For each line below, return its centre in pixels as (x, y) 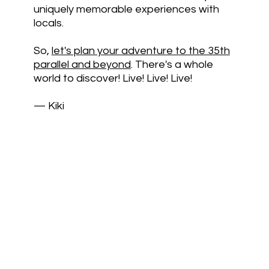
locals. (48, 23)
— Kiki (49, 106)
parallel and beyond (82, 65)
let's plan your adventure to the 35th (141, 51)
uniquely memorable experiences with (126, 10)
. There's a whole (172, 65)
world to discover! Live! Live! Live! (113, 79)
